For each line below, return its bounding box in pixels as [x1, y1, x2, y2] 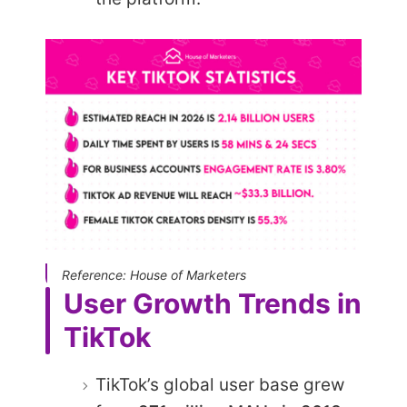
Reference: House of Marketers [62, 267, 246, 283]
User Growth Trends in [64, 287, 362, 321]
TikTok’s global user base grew [95, 373, 344, 395]
